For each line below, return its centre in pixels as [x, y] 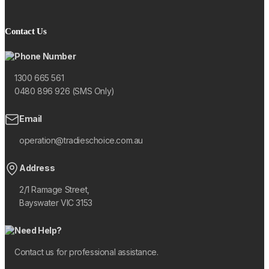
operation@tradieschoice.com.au [81, 141]
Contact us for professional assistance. [86, 252]
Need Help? [38, 231]
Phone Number [45, 56]
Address [37, 168]
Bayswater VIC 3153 [56, 203]
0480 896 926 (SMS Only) [65, 91]
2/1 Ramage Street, [54, 190]
